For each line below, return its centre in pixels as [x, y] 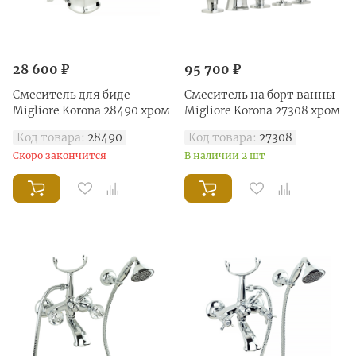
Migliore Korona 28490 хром [91, 110]
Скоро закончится [60, 155]
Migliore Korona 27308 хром [262, 110]
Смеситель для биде [72, 94]
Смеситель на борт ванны [260, 94]
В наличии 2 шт [225, 155]
